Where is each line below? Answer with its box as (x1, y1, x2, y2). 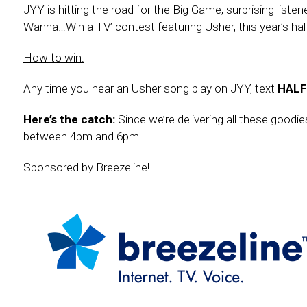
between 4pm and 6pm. (23, 130, 142, 144)
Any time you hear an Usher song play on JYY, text (23, 82, 278, 96)
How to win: (23, 51, 84, 65)
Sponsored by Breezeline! (23, 160, 149, 175)
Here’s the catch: (23, 112, 118, 127)
